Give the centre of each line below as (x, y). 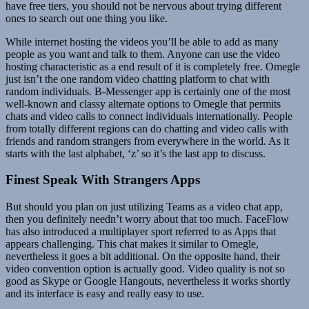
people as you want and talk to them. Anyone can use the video (143, 54)
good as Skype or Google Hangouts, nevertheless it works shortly (148, 281)
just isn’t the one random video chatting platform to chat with (138, 79)
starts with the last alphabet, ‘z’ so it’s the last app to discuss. (136, 153)
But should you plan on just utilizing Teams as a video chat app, (144, 207)
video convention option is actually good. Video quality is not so (145, 269)
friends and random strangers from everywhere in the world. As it (147, 141)
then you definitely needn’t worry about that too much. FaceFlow (147, 219)
